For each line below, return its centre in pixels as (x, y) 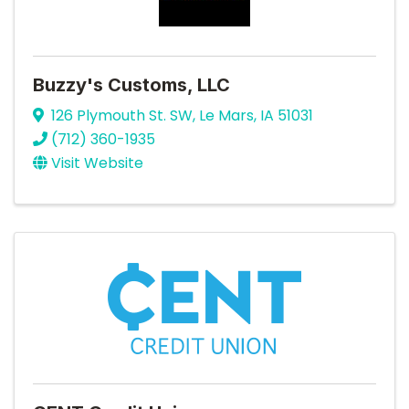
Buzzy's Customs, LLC (131, 84)
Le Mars (226, 115)
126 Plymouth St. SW (122, 115)
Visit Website (97, 163)
